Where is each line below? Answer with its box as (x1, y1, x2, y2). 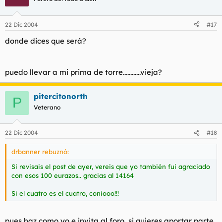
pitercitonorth (34, 91, 88, 101)
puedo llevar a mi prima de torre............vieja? (5, 67, 162, 77)
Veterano (34, 103, 60, 111)
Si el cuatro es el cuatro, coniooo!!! (11, 189, 119, 197)
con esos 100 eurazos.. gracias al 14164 (11, 171, 134, 179)
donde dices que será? (5, 36, 86, 46)
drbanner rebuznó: (11, 148, 69, 156)
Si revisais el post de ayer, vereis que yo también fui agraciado (11, 163, 210, 170)
